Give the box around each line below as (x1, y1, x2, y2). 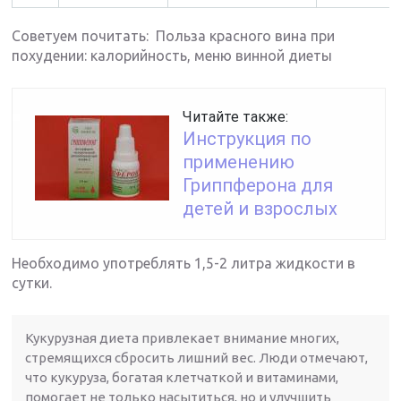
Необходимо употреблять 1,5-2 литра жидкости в (12, 254, 356, 271)
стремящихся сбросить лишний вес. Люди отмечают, (25, 349, 369, 365)
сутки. (12, 274, 53, 291)
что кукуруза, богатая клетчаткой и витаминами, (25, 369, 339, 385)
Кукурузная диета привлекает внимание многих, (25, 329, 340, 346)
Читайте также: (183, 107, 289, 125)
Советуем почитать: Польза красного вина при (12, 27, 336, 44)
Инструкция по (183, 127, 312, 149)
